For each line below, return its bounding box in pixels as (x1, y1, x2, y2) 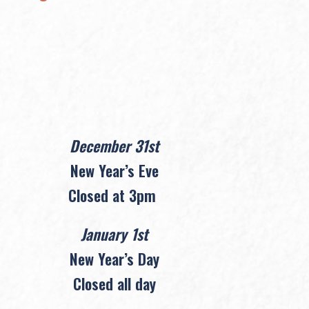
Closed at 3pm (68, 183, 157, 206)
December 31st (69, 134, 159, 157)
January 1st (80, 222, 148, 245)
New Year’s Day (69, 247, 159, 270)
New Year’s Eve (70, 159, 159, 181)
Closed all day (72, 272, 156, 295)
